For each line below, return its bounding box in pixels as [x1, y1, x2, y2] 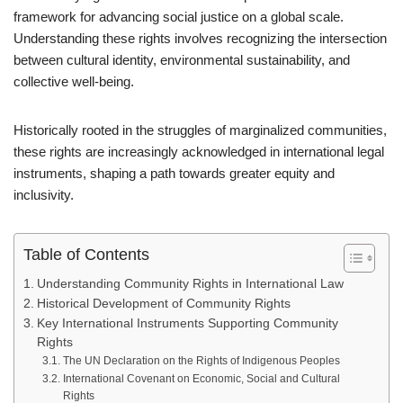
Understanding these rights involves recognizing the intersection [13, 31, 387, 46]
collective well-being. [13, 74, 134, 89]
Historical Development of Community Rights [36, 297, 291, 310]
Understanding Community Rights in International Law [36, 277, 344, 291]
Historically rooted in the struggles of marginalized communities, [13, 122, 387, 138]
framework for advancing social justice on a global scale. [13, 9, 344, 24]
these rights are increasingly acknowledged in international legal [13, 144, 384, 159]
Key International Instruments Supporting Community [36, 317, 338, 330]
